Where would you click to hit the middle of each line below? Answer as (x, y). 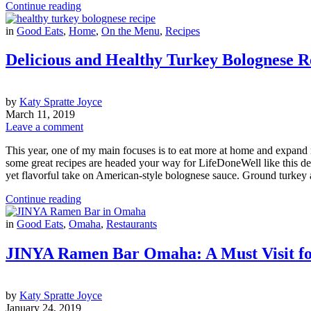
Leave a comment (44, 127)
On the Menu (131, 31)
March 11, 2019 (40, 115)
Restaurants (132, 224)
